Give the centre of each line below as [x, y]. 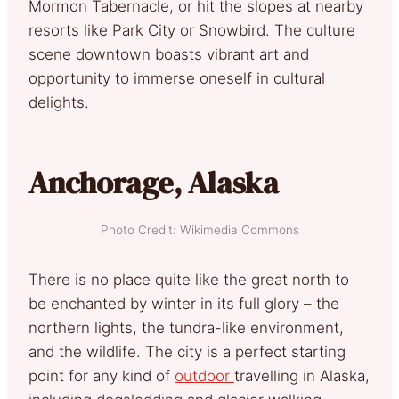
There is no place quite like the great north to [189, 280]
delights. [59, 103]
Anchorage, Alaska [154, 183]
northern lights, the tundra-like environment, [186, 328]
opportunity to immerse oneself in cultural [177, 79]
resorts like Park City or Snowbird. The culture [192, 31]
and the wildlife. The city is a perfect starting [187, 352]
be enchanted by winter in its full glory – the [184, 304]
